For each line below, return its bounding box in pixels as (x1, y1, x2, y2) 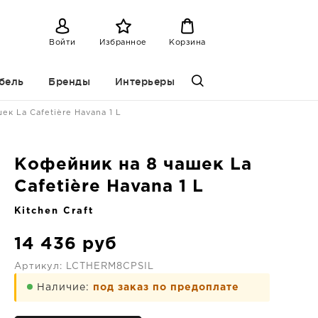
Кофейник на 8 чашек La (14, 157, 252, 172)
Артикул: (14, 263, 66, 270)
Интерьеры (114, 76, 175, 87)
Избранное (99, 38, 147, 46)
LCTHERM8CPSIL (66, 263, 154, 270)
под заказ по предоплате (93, 283, 239, 292)
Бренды (48, 76, 90, 87)
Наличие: (37, 283, 93, 292)
